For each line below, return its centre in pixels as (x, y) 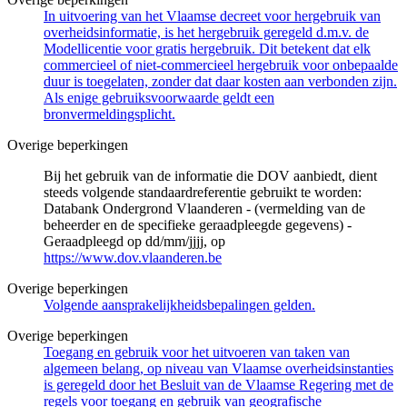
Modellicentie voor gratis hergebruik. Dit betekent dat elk (207, 48)
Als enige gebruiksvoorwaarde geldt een (159, 97)
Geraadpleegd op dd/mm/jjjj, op (134, 241)
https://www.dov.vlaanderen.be (133, 257)
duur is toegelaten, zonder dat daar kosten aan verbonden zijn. (220, 81)
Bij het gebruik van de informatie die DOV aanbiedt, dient (210, 175)
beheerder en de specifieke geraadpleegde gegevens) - (198, 224)
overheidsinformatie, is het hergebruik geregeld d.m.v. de (206, 32)
